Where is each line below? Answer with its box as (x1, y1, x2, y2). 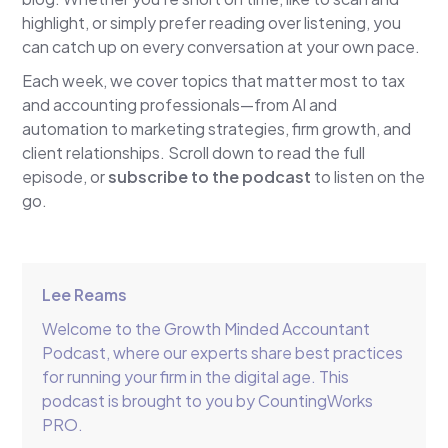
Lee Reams (42, 284, 128, 306)
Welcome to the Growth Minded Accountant (42, 318, 371, 340)
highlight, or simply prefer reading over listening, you (22, 12, 402, 34)
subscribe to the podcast (108, 166, 312, 188)
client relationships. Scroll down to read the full (22, 142, 366, 164)
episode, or (22, 166, 109, 188)
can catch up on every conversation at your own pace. (22, 36, 421, 58)
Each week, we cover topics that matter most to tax (22, 70, 406, 92)
